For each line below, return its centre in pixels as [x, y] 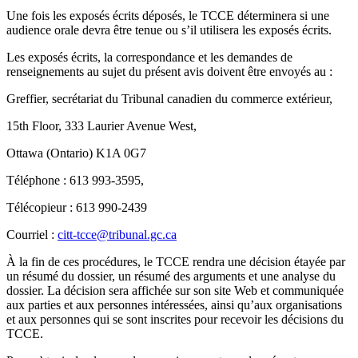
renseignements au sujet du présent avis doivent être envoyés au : [169, 72]
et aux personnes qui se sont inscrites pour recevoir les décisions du [175, 320]
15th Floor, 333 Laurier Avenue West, [101, 126]
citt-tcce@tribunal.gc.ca [117, 235]
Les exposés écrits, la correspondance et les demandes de [149, 58]
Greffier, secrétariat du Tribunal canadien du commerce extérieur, [169, 99]
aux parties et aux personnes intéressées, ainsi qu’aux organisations [174, 305]
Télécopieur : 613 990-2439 [77, 208]
